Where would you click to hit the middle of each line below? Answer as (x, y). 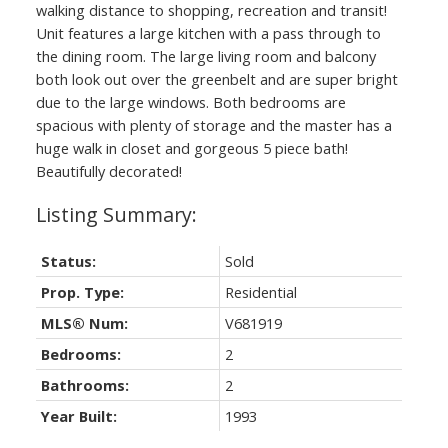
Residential (260, 291)
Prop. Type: (82, 291)
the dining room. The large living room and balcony (205, 55)
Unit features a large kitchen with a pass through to (208, 32)
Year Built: (78, 415)
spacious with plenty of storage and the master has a (213, 124)
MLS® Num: (84, 322)
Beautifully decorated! (108, 170)
